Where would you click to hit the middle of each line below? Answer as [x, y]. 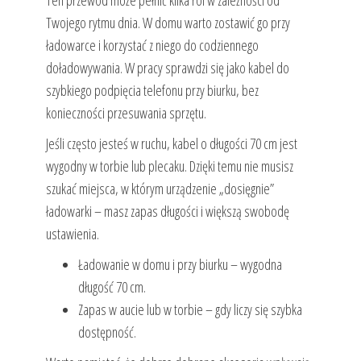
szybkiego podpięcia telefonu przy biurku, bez [152, 91]
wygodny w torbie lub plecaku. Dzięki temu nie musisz [169, 166]
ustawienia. [72, 234]
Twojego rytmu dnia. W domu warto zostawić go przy [168, 23]
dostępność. [107, 332]
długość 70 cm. [112, 287]
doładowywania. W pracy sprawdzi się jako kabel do [167, 68]
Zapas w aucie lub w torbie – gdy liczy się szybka [190, 310]
